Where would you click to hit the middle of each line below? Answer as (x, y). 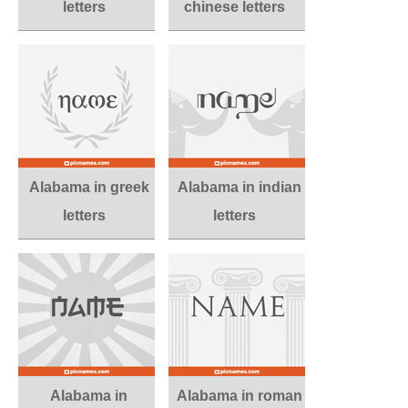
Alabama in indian (239, 188)
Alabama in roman (239, 396)
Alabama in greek (89, 188)
